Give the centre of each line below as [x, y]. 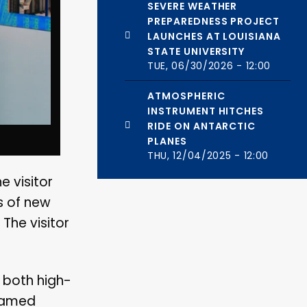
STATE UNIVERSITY [196, 51]
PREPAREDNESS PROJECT [213, 21]
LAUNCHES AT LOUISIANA [214, 36]
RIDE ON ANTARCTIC [201, 126]
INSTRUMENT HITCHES [206, 111]
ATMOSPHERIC [186, 96]
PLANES [167, 142]
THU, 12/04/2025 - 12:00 [208, 156]
